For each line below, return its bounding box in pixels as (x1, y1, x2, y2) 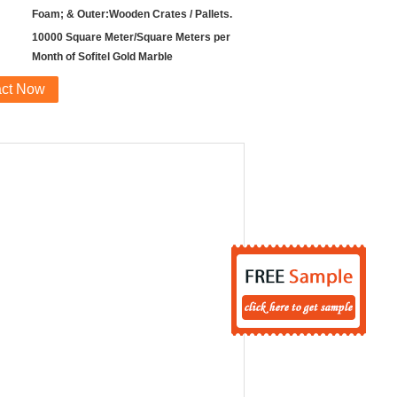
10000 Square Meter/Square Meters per (32, 31, 230, 43)
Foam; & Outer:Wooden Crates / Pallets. (32, 8, 232, 20)
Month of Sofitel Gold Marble (32, 51, 173, 63)
